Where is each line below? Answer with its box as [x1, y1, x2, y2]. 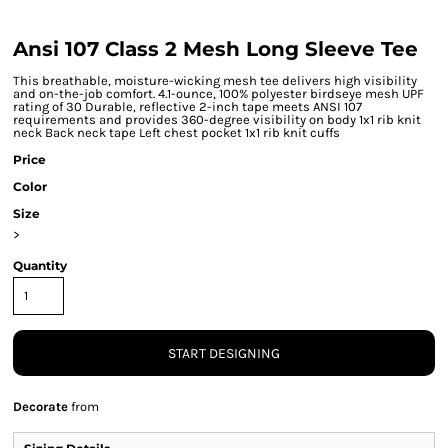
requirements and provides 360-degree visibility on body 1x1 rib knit [13, 112, 421, 127]
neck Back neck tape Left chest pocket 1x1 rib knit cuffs [13, 125, 340, 140]
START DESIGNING [168, 345, 280, 363]
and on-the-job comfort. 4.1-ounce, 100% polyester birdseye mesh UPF [13, 86, 424, 101]
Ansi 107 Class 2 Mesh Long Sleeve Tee [13, 37, 418, 61]
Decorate [13, 399, 68, 414]
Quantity [13, 258, 67, 273]
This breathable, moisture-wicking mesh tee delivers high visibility [13, 73, 417, 88]
